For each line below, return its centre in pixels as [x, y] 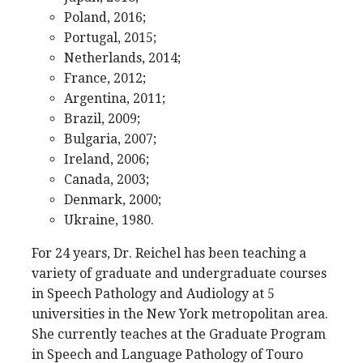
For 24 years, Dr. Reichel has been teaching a [169, 253]
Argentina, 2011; [115, 98]
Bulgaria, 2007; [110, 139]
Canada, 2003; [107, 179]
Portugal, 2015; [110, 38]
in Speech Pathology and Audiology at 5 [153, 294]
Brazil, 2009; [102, 119]
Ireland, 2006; [107, 159]
